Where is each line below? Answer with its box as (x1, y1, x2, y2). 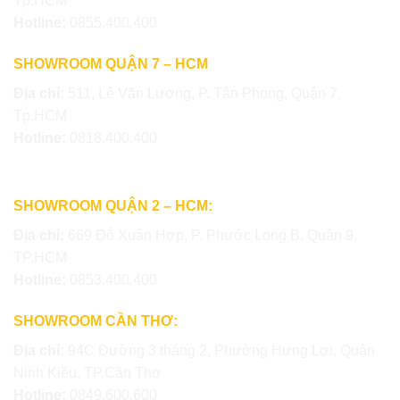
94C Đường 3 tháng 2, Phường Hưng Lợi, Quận (68, 342, 375, 358)
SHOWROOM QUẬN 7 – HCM (13, 56, 208, 72)
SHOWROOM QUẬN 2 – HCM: (13, 197, 212, 213)
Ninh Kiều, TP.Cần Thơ (13, 364, 162, 380)
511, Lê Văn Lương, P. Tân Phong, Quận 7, (68, 86, 341, 102)
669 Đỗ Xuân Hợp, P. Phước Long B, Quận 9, (68, 227, 357, 243)
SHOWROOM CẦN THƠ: (13, 312, 178, 329)
